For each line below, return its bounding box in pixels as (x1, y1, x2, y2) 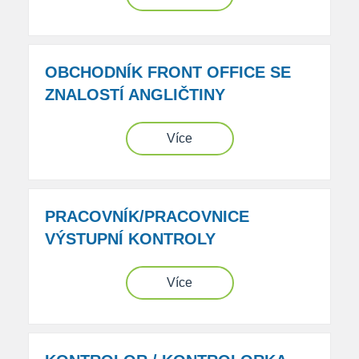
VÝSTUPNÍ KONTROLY (45, 230, 216, 248)
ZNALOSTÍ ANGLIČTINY (45, 86, 225, 103)
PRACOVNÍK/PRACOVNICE (45, 208, 249, 225)
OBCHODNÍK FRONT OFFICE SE (45, 63, 291, 81)
